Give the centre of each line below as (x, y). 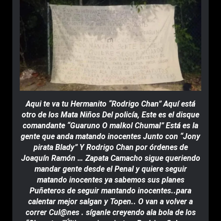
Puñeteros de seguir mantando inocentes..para (110, 191)
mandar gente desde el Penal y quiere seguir (110, 169)
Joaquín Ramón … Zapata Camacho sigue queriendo (110, 158)
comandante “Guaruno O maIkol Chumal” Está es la (110, 126)
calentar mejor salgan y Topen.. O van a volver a (110, 202)
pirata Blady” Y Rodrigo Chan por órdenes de (110, 147)
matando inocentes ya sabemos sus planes (110, 180)
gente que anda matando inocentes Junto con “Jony (110, 136)
